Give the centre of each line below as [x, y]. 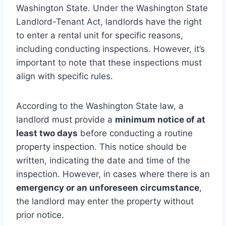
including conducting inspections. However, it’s [110, 49]
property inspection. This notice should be [101, 147]
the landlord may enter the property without [105, 201]
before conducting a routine [135, 133]
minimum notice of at [160, 119]
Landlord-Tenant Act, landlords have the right [109, 21]
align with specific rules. [65, 76]
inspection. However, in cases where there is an [113, 174]
